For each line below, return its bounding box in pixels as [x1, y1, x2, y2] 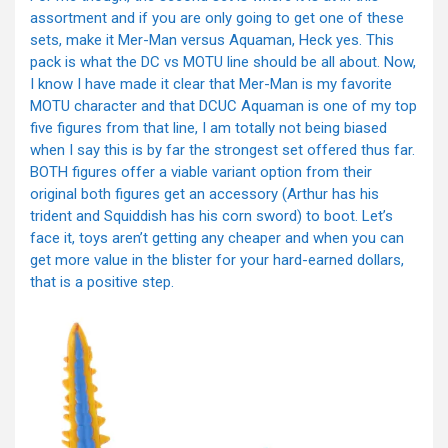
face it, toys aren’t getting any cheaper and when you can [30, 228, 404, 247]
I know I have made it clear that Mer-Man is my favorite [30, 74, 392, 93]
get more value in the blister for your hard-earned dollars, [30, 250, 404, 269]
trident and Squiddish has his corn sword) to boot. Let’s [30, 206, 393, 225]
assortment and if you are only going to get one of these [30, 8, 404, 27]
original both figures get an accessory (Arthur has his [30, 184, 379, 203]
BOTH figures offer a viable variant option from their [30, 162, 372, 181]
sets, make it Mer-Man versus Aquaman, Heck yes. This [30, 30, 394, 49]
